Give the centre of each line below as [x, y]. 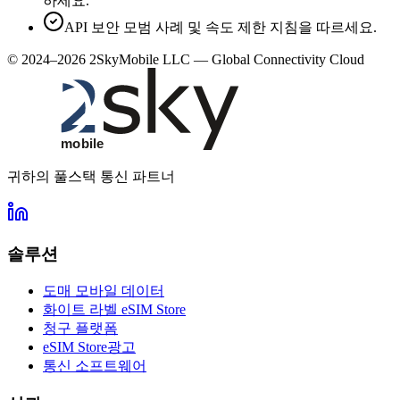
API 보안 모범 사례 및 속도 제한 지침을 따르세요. [221, 27]
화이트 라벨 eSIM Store [114, 310]
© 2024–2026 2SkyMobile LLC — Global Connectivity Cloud [186, 59]
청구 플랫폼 [80, 329]
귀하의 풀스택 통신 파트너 [91, 176]
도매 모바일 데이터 [104, 291]
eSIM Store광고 [89, 347]
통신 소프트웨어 [95, 366]
